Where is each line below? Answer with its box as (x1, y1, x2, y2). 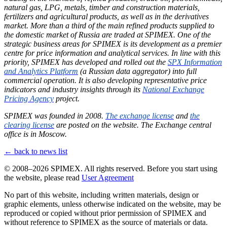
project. (54, 94, 80, 103)
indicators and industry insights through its (4, 85, 142, 94)
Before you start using (147, 164, 217, 173)
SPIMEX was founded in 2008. (4, 111, 105, 121)
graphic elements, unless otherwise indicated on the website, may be (4, 200, 221, 209)
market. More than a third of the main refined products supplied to (4, 21, 214, 30)
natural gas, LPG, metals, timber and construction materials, (4, 3, 200, 12)
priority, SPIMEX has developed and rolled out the (4, 58, 168, 67)
